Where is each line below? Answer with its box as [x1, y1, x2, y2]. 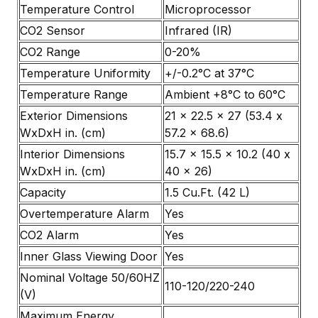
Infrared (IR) [165, 23, 232, 38]
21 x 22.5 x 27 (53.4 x [165, 108, 283, 123]
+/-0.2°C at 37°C [165, 65, 254, 80]
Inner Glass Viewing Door [20, 248, 158, 263]
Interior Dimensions [20, 146, 125, 161]
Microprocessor [165, 1, 251, 16]
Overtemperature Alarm [20, 206, 149, 221]
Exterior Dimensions [20, 108, 128, 123]
